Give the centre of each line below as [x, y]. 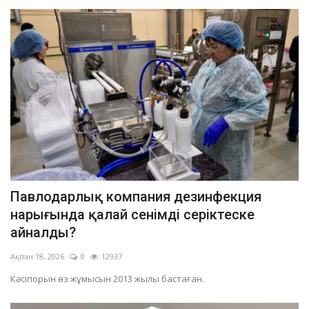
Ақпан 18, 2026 [37, 257]
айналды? [43, 233]
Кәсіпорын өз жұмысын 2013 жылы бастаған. [107, 279]
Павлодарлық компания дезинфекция [136, 197]
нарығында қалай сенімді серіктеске [132, 215]
